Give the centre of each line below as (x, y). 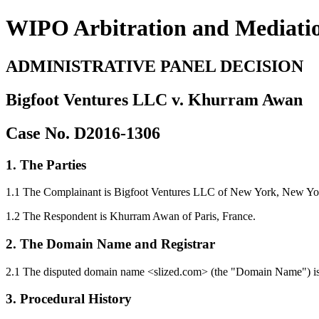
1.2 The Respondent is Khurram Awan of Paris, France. (131, 216)
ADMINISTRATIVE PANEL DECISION (155, 66)
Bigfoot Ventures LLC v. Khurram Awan (154, 99)
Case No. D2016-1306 (83, 133)
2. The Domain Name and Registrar (110, 244)
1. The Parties (46, 164)
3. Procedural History (69, 299)
